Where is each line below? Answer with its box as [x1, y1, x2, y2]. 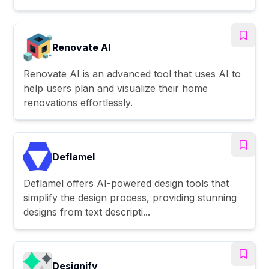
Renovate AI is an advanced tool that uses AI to [23, 67, 241, 80]
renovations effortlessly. [23, 96, 133, 109]
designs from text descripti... [23, 205, 151, 218]
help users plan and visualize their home [23, 82, 208, 94]
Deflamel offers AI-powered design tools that [23, 177, 229, 189]
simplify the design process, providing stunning [23, 191, 237, 204]
